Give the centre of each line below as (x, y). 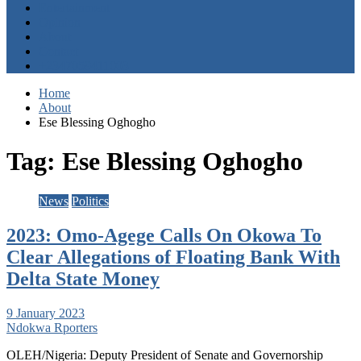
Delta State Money (83, 278)
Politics (90, 201)
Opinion (60, 22)
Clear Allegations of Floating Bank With (173, 257)
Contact (58, 51)
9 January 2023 (46, 313)
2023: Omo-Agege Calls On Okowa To (164, 235)
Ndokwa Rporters (52, 327)
